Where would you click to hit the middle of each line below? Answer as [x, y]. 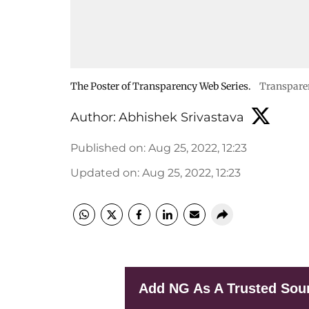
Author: [93, 117]
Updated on [104, 173]
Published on [107, 148]
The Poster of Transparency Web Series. [161, 86]
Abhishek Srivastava [181, 117]
